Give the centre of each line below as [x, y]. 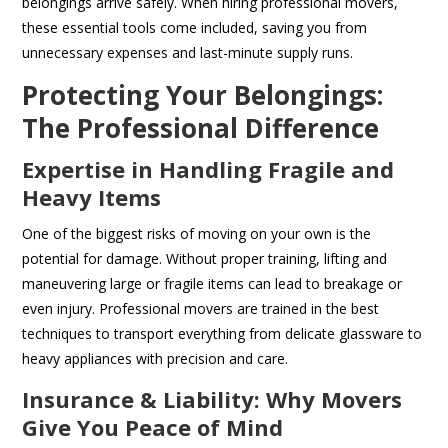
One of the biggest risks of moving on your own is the [197, 234]
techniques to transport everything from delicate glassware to [222, 334]
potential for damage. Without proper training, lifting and [205, 259]
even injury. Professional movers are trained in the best [201, 309]
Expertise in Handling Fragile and [208, 169]
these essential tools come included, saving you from [195, 28]
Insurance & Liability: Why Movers [212, 399]
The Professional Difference [201, 128]
